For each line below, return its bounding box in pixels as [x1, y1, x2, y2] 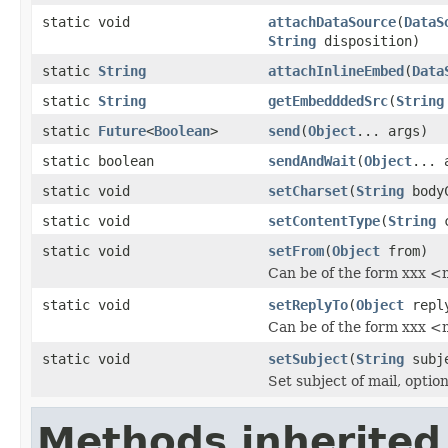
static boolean [42, 152, 154, 169]
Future [98, 122, 146, 139]
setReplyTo [268, 296, 348, 313]
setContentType [268, 212, 380, 229]
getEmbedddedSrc [268, 92, 388, 109]
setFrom [268, 242, 324, 259]
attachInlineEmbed [268, 62, 404, 79]
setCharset [268, 182, 348, 199]
